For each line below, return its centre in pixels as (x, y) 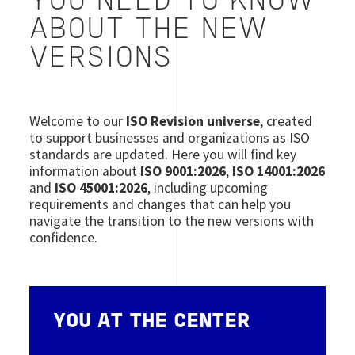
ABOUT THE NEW (149, 30)
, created (286, 121)
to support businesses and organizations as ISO (170, 137)
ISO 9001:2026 (183, 171)
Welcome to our (78, 121)
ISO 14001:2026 (279, 171)
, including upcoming (208, 187)
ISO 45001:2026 (101, 187)
